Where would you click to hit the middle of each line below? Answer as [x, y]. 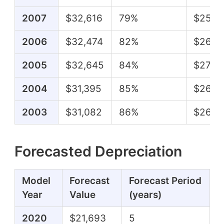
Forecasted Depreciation [98, 151]
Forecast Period [165, 180]
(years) [145, 194]
